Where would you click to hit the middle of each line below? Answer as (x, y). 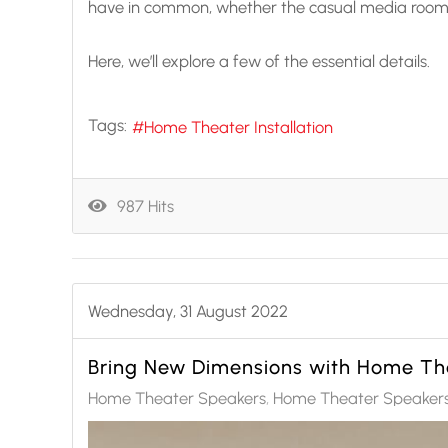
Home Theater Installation (238, 126)
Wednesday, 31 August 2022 (188, 310)
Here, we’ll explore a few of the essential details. (259, 60)
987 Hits (141, 205)
